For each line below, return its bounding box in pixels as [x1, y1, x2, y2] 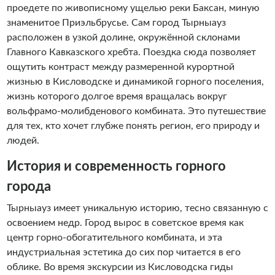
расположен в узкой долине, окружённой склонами [6, 33, 240, 42]
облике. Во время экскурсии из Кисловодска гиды [6, 262, 233, 272]
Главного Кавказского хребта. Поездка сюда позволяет [6, 47, 256, 57]
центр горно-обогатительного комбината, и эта [6, 233, 222, 242]
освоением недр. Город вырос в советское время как [6, 218, 244, 228]
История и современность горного [6, 160, 226, 173]
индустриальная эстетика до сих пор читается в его [6, 247, 241, 257]
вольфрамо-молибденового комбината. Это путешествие [6, 106, 266, 116]
